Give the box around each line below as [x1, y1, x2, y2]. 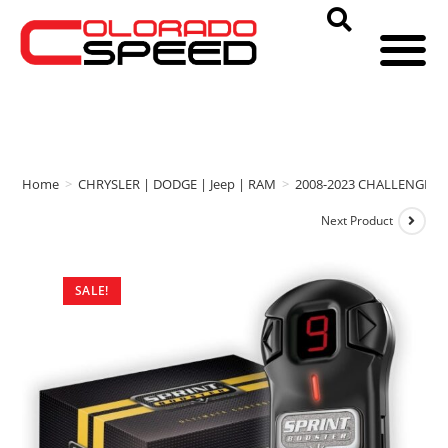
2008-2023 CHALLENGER [295, 174, 440, 193]
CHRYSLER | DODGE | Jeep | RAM [78, 174, 277, 193]
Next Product [320, 212, 393, 230]
